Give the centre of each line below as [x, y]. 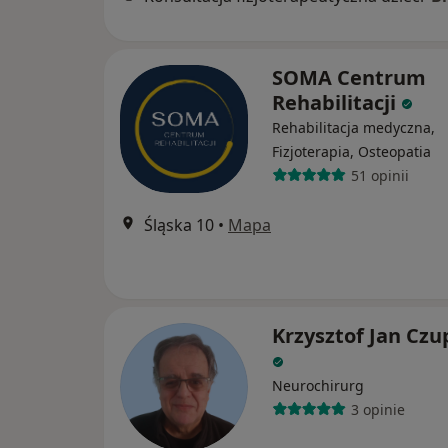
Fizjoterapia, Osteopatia [351, 151]
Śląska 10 [179, 225]
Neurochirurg [318, 385]
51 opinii [379, 175]
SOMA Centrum [349, 77]
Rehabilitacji [336, 102]
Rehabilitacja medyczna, [353, 127]
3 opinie [377, 409]
